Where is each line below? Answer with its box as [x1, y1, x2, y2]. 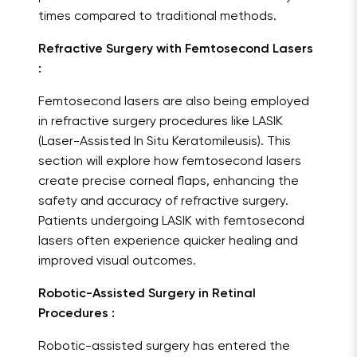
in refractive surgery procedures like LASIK [38, 116, 283, 129]
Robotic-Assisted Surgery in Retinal [38, 288, 256, 301]
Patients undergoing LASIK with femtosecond [38, 215, 304, 229]
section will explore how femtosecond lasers [38, 155, 301, 169]
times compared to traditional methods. [38, 10, 277, 24]
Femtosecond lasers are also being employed [38, 96, 309, 109]
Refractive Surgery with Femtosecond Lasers [38, 43, 313, 57]
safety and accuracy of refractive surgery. [38, 195, 288, 209]
